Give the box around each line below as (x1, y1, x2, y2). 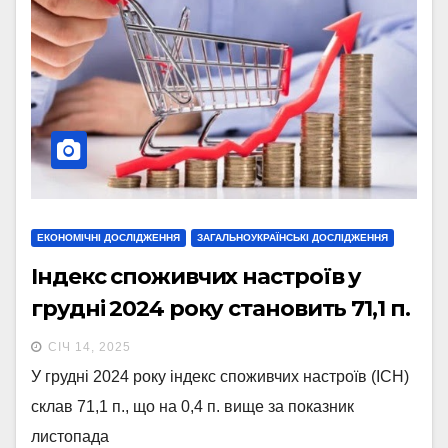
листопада (31, 427, 109, 445)
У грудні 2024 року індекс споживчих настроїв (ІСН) (31, 367, 409, 385)
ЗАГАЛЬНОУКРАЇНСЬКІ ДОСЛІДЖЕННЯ (197, 231, 388, 243)
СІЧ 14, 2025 (48, 339, 131, 354)
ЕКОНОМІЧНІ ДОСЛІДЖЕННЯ (37, 231, 180, 243)
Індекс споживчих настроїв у (31, 262, 362, 290)
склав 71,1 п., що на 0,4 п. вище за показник (31, 397, 354, 415)
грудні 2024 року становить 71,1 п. (31, 294, 410, 322)
